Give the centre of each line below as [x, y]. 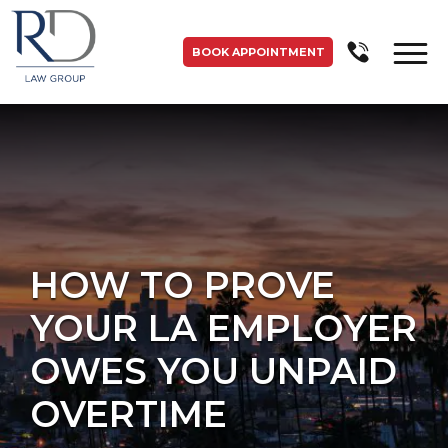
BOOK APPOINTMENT [258, 52]
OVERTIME [128, 414]
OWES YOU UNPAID [213, 371]
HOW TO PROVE [182, 285]
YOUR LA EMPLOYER [223, 328]
